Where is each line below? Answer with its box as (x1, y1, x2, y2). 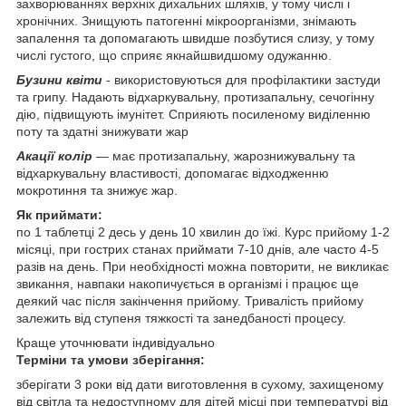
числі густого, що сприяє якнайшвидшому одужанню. (16, 48, 332, 63)
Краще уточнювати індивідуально (16, 335, 215, 351)
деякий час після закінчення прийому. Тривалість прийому (16, 294, 363, 309)
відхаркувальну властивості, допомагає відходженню (16, 166, 329, 181)
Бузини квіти (16, 72, 106, 88)
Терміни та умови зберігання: (16, 353, 205, 368)
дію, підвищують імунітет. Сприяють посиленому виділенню (16, 107, 371, 122)
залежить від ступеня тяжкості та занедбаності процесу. (16, 311, 346, 326)
